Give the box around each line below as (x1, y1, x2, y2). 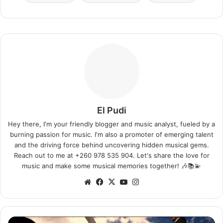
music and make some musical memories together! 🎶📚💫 (22, 161, 201, 170)
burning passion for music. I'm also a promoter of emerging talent (9, 130, 214, 138)
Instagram (141, 176, 176, 186)
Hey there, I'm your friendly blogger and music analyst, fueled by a (8, 119, 215, 128)
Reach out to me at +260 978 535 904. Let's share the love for (13, 151, 210, 159)
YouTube (129, 176, 160, 186)
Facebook (105, 176, 139, 186)
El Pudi (97, 105, 126, 115)
